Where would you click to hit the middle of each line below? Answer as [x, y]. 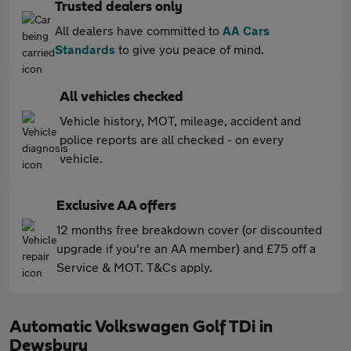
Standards [85, 49]
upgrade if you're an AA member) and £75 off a [186, 248]
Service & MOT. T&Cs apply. [134, 267]
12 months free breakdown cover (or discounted [189, 229]
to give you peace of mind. [190, 49]
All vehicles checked [121, 97]
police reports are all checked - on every [172, 139]
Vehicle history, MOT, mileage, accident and [180, 120]
